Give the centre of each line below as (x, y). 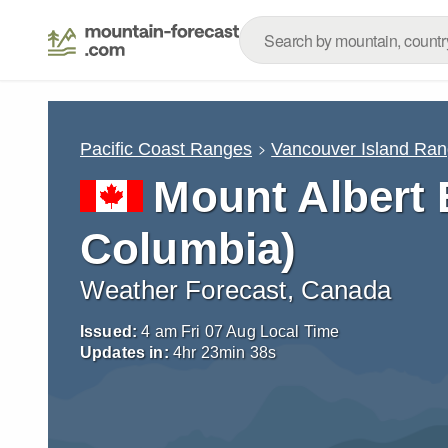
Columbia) (188, 248)
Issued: (109, 331)
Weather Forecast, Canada (235, 290)
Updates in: (124, 352)
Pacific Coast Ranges (166, 148)
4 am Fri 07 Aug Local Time (240, 331)
